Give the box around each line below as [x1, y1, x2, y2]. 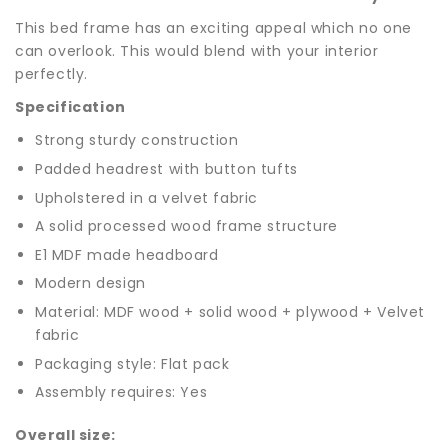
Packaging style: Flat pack [35, 353, 230, 374]
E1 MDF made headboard [35, 244, 219, 265]
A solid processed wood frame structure [35, 216, 338, 237]
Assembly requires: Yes [35, 382, 208, 403]
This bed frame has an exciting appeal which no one [15, 18, 413, 39]
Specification [15, 97, 126, 118]
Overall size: [15, 425, 116, 446]
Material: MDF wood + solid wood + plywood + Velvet [35, 302, 426, 323]
